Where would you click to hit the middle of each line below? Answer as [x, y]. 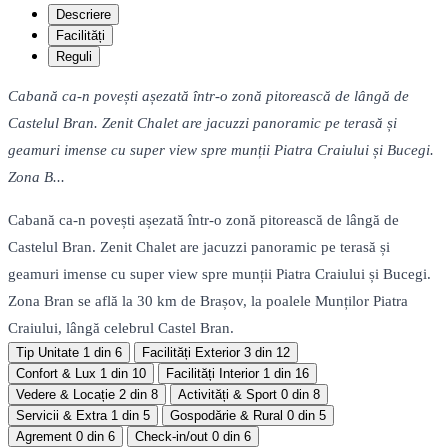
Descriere [83, 15]
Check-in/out [171, 437]
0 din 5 [306, 416]
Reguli [74, 57]
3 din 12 [267, 353]
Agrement [44, 437]
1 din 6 [102, 353]
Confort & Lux [56, 374]
